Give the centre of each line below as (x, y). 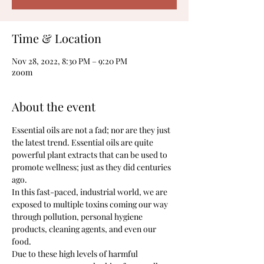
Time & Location (57, 38)
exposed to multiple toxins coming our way (91, 204)
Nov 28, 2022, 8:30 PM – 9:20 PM (70, 61)
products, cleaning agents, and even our (85, 229)
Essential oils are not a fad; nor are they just (92, 130)
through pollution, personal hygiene (78, 217)
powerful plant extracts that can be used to (90, 155)
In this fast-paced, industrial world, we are (90, 192)
